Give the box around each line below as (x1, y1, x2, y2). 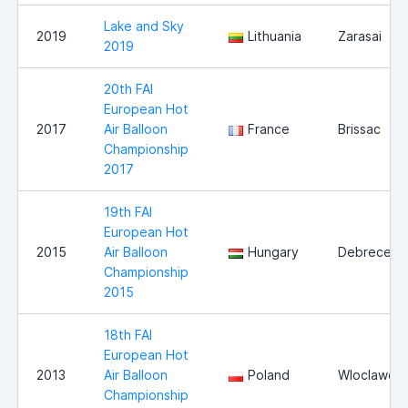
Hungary (248, 244, 299, 260)
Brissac (338, 121, 381, 138)
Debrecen (338, 244, 399, 260)
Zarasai (338, 28, 382, 45)
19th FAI (104, 204, 152, 220)
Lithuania (248, 28, 301, 45)
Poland (248, 367, 290, 383)
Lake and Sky (104, 18, 184, 35)
